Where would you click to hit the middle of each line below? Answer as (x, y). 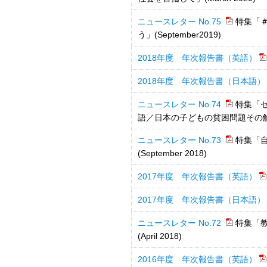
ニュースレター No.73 (181, 140)
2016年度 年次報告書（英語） (197, 259)
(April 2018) (160, 236)
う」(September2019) (179, 35)
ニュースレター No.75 (181, 21)
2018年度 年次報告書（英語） (197, 58)
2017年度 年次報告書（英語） (197, 176)
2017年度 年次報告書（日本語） (201, 200)
